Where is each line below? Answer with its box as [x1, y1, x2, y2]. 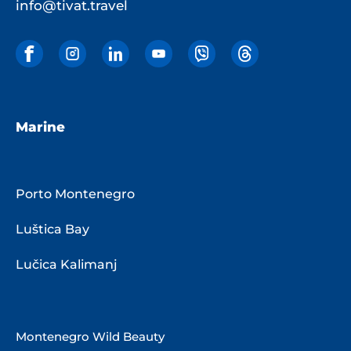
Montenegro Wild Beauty [16, 329, 165, 345]
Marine [16, 119, 65, 136]
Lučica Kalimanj [16, 256, 118, 272]
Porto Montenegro [16, 186, 135, 201]
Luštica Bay [16, 221, 89, 237]
